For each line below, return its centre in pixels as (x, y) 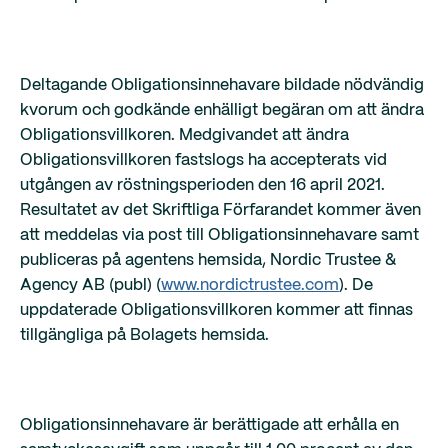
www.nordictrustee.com (250, 285)
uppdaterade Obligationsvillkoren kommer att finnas (216, 310)
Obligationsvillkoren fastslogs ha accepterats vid (203, 160)
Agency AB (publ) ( (90, 285)
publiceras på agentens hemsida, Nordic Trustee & (208, 260)
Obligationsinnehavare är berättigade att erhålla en (209, 425)
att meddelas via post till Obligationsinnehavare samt (219, 235)
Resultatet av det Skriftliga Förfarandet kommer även (220, 210)
